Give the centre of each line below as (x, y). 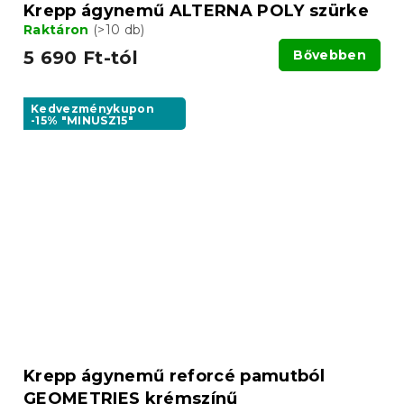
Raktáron (58, 29)
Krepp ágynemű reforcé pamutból (174, 376)
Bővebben (330, 55)
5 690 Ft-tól (81, 57)
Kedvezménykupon (93, 108)
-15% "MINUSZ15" (83, 120)
